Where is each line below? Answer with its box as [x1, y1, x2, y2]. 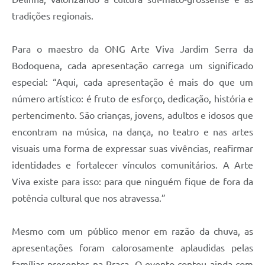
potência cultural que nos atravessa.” [12, 192, 166, 203]
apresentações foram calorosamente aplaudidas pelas [12, 242, 253, 253]
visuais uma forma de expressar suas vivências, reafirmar [12, 143, 253, 154]
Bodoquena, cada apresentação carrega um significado [12, 60, 253, 71]
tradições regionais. [12, 10, 93, 21]
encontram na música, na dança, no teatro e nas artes [12, 126, 253, 137]
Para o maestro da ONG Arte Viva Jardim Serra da [12, 43, 253, 54]
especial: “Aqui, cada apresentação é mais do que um [12, 76, 253, 88]
